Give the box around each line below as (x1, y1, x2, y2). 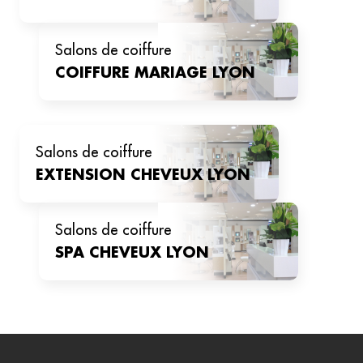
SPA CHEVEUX (55, 246, 166, 260)
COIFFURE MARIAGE (55, 66, 212, 80)
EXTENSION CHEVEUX (36, 168, 207, 182)
